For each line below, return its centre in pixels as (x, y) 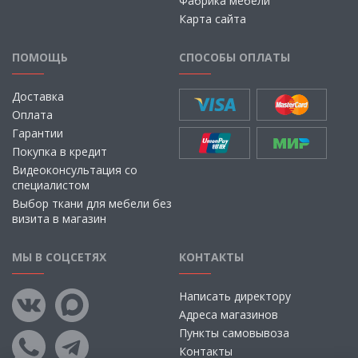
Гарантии (38, 133)
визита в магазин (59, 219)
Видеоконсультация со (75, 170)
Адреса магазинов (229, 314)
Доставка (38, 96)
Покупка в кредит (60, 151)
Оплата (32, 115)
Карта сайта (213, 19)
